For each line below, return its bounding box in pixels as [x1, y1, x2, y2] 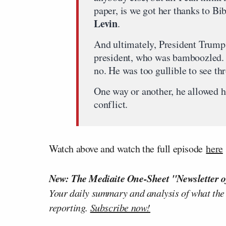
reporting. [49, 201, 90, 214]
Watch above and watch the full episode [49, 142, 206, 155]
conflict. [94, 97, 128, 111]
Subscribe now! [90, 201, 151, 214]
